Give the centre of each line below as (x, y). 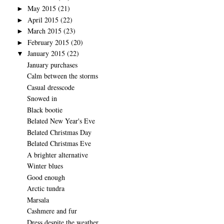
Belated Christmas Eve (59, 143)
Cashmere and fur (52, 211)
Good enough (46, 177)
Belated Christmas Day (59, 132)
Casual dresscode (50, 87)
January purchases (52, 64)
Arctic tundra (45, 188)
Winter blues (45, 166)
